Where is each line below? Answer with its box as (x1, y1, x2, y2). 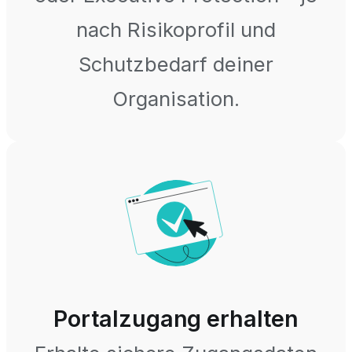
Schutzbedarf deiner (79, 51, 273, 76)
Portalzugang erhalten (53, 305, 299, 333)
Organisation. (112, 86, 240, 111)
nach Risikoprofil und (76, 16, 276, 42)
